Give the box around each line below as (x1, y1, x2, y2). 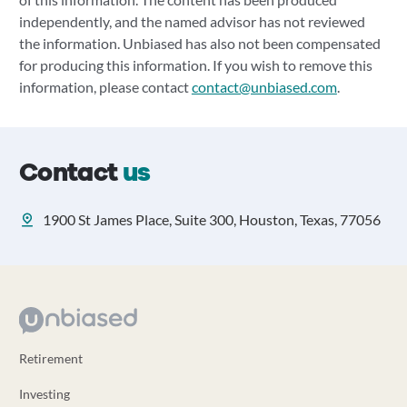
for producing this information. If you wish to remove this (18, 56, 372, 74)
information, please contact (18, 78, 192, 95)
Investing (18, 386, 70, 402)
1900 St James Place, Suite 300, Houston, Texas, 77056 (42, 211, 381, 228)
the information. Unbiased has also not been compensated (18, 35, 381, 52)
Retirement (18, 351, 83, 366)
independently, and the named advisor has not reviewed (18, 13, 365, 30)
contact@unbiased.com (191, 78, 337, 95)
